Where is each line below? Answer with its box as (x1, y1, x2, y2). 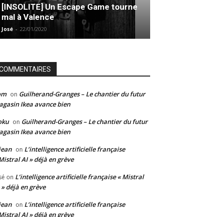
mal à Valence (1, 12, 54, 22)
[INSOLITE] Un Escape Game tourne (1, 2, 138, 12)
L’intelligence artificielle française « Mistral (15, 172, 144, 182)
